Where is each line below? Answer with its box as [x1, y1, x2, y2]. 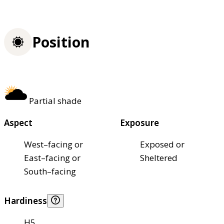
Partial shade [29, 94, 81, 106]
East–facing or [24, 151, 80, 163]
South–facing [24, 165, 76, 177]
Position [32, 32, 89, 52]
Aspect [4, 116, 32, 128]
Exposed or [140, 138, 184, 150]
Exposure [120, 116, 159, 128]
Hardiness [4, 194, 47, 206]
